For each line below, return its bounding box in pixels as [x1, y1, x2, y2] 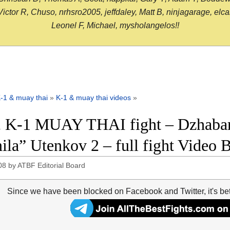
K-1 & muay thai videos [56, 93, 131, 102]
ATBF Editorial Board [17, 161, 86, 170]
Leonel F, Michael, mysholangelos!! [51, 21, 179, 30]
